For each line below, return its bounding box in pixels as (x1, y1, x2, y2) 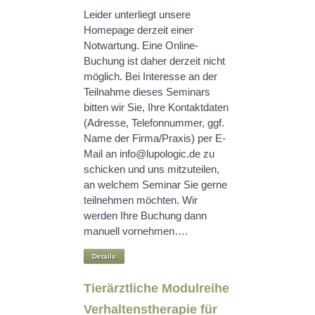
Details (92, 252, 116, 260)
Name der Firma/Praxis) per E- (84, 132, 226, 144)
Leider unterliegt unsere (84, 8, 191, 20)
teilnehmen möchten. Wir (84, 194, 198, 206)
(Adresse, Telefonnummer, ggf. (84, 117, 224, 129)
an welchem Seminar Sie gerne (84, 179, 227, 191)
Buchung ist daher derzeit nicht (84, 55, 225, 67)
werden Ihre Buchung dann (84, 210, 207, 221)
